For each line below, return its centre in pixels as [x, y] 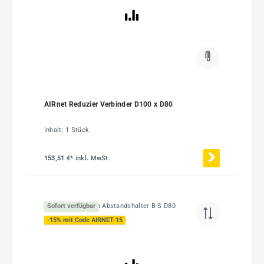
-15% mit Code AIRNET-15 [85, 220]
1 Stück [77, 130]
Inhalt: [55, 130]
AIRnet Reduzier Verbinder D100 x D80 [108, 104]
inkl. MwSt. [93, 158]
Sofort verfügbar [71, 206]
